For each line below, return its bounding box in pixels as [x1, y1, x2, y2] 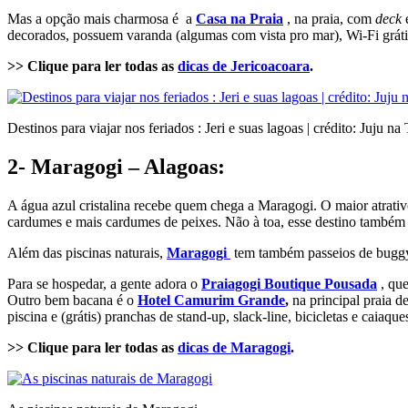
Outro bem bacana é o [7, 291, 138, 308]
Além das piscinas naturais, [7, 244, 167, 260]
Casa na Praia [196, 11, 283, 27]
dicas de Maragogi [178, 339, 291, 355]
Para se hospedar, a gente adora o [7, 275, 201, 291]
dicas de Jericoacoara [178, 58, 310, 75]
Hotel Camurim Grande [138, 291, 285, 308]
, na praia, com [283, 11, 375, 27]
